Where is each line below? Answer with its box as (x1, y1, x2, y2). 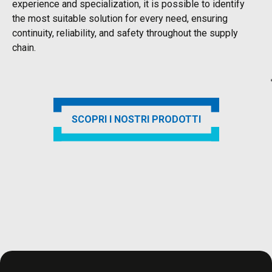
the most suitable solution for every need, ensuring (12, 12, 228, 24)
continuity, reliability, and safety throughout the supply (12, 27, 238, 39)
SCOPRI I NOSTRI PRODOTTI (71, 113, 201, 125)
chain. (12, 41, 36, 53)
